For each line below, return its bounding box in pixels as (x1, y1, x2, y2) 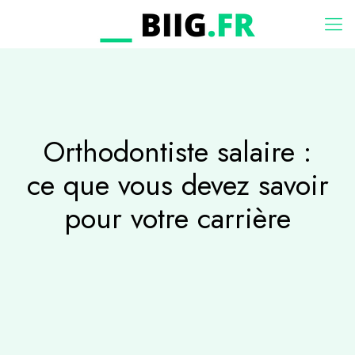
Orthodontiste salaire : (44, 131, 311, 173)
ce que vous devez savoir (26, 164, 329, 206)
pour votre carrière (64, 197, 291, 239)
